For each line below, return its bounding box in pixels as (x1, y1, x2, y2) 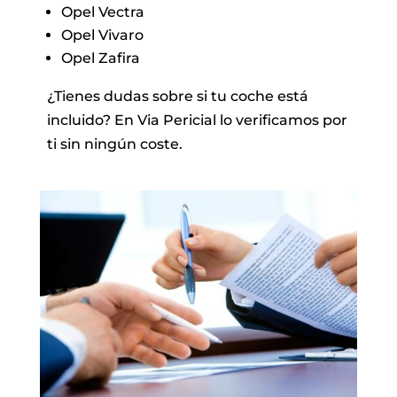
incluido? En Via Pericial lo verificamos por (46, 111, 347, 128)
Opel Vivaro (60, 26, 144, 43)
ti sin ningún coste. (46, 135, 183, 152)
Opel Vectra (60, 3, 144, 20)
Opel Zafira (60, 49, 140, 66)
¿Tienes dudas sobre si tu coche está (46, 87, 308, 105)
